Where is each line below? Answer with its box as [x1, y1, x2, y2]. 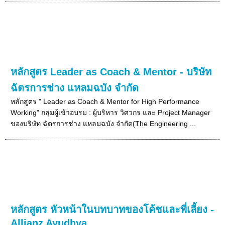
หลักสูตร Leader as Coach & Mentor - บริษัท [11, 66, 212, 77]
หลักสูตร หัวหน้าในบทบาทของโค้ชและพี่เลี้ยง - [11, 203, 214, 215]
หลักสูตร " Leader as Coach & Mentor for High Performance [11, 97, 200, 105]
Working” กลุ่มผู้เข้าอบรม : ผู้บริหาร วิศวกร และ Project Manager [11, 108, 211, 117]
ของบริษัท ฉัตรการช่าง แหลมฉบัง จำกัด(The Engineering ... [11, 119, 196, 128]
